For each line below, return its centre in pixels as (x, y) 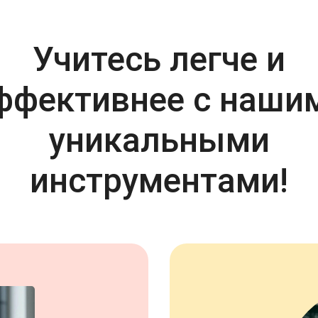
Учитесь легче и (159, 59)
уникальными (159, 140)
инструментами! (159, 181)
